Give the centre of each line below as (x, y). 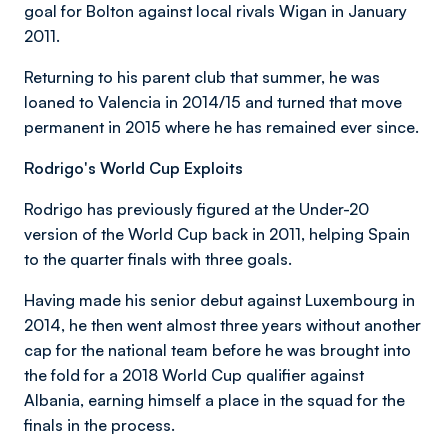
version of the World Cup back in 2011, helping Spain (217, 234)
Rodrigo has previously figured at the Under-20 (196, 209)
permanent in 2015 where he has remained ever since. (221, 127)
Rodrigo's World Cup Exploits (133, 168)
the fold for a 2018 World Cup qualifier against (194, 375)
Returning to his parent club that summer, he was (202, 77)
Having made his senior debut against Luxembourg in (219, 300)
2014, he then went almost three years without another (222, 325)
